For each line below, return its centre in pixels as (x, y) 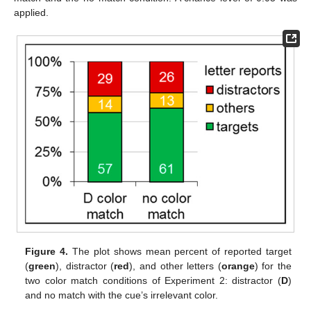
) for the (273, 266)
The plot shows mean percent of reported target (180, 252)
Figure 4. (47, 252)
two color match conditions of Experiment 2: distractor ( (153, 281)
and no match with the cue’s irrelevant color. (122, 295)
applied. (31, 12)
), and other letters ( (175, 266)
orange (238, 266)
